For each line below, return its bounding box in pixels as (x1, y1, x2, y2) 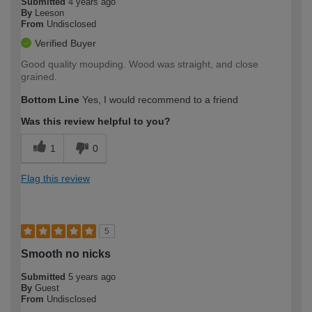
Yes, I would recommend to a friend (79, 93, 238, 105)
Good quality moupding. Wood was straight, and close (21, 58, 258, 70)
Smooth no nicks (21, 247, 111, 260)
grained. (21, 70, 57, 82)
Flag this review (21, 172, 90, 184)
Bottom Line (21, 93, 79, 105)
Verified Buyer (35, 37, 96, 49)
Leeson (35, 7, 64, 18)
